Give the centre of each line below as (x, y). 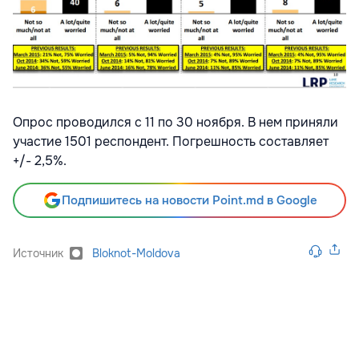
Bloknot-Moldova (136, 253)
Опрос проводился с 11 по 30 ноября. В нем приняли (175, 122)
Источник (38, 253)
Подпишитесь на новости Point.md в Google (189, 200)
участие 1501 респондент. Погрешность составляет (171, 141)
